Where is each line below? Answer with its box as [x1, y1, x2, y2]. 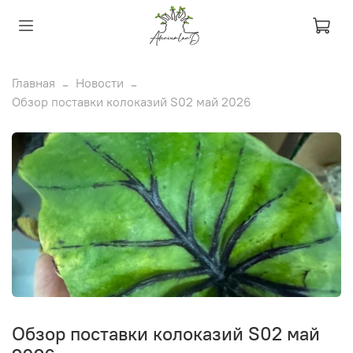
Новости [76, 74, 124, 91]
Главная [12, 74, 55, 91]
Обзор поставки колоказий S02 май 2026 [12, 93, 251, 110]
